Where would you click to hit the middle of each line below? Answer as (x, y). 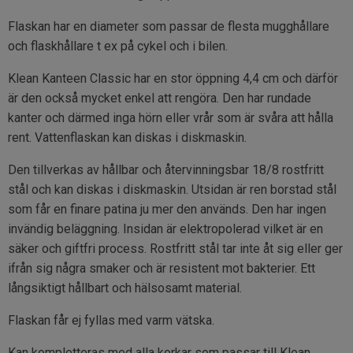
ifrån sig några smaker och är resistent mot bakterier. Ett (162, 269)
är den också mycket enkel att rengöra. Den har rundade (160, 98)
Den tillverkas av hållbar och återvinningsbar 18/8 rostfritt (166, 170)
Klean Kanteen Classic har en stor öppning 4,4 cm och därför (173, 79)
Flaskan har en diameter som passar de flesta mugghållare (169, 27)
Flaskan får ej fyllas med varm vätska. (111, 321)
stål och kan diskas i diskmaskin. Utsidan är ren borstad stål (172, 190)
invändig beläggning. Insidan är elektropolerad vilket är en (165, 229)
